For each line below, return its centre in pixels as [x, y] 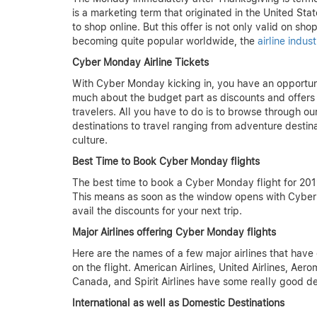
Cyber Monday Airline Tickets [140, 63]
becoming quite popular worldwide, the [165, 41]
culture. [90, 140]
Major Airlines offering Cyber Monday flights [174, 232]
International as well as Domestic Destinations [178, 303]
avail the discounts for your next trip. [157, 211]
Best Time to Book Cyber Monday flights [166, 162]
